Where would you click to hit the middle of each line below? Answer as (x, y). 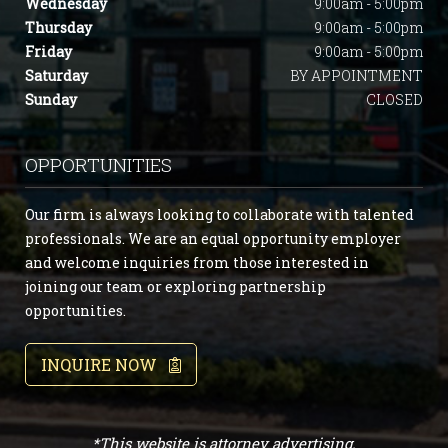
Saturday (56, 76)
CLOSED (394, 100)
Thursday (58, 28)
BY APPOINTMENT (356, 76)
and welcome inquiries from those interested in (197, 263)
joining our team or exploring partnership (175, 287)
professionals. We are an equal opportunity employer (213, 239)
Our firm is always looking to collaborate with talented (219, 215)
